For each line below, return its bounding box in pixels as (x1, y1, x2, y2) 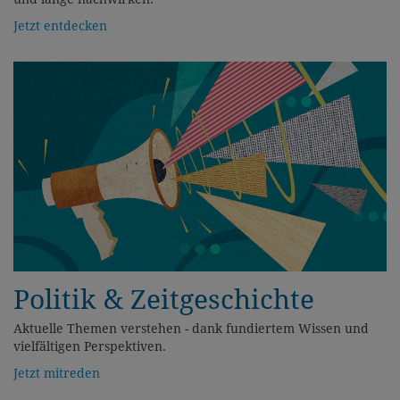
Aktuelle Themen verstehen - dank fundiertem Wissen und (13, 321, 369, 336)
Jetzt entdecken (13, 18, 107, 33)
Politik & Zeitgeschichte (13, 283, 314, 315)
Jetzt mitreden (13, 365, 100, 380)
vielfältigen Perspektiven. (13, 338, 166, 354)
